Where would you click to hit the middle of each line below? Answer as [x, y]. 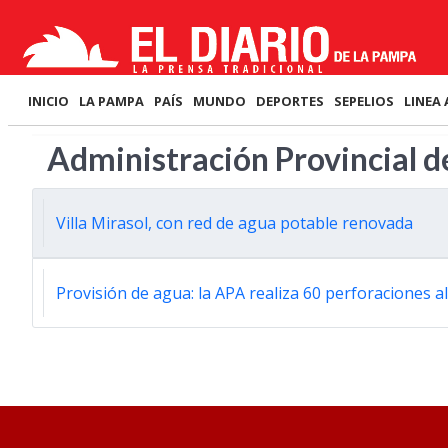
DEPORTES [290, 101]
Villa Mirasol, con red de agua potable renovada [234, 223]
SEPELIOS [364, 101]
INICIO [48, 101]
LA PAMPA [111, 101]
